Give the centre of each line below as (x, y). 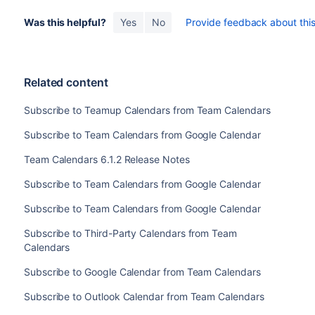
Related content (66, 82)
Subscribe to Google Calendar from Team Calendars (142, 272)
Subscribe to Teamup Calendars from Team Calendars (147, 110)
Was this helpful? (65, 22)
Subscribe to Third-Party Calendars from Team (130, 233)
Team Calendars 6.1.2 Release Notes (107, 159)
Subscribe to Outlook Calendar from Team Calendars (144, 296)
